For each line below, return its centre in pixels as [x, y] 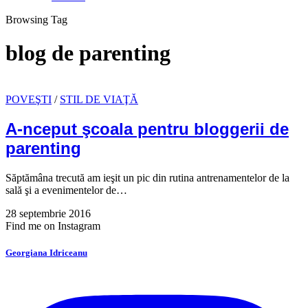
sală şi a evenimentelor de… [66, 190]
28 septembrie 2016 [48, 213]
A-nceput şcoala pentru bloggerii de [147, 129]
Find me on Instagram [53, 225]
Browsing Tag [36, 20]
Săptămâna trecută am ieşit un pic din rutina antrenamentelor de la [147, 177]
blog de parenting [88, 53]
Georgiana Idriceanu [46, 252]
